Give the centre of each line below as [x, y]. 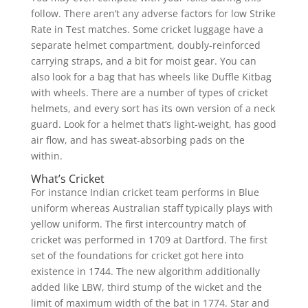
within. [46, 156]
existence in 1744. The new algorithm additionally [145, 272]
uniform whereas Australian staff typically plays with [152, 208]
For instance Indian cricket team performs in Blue [145, 192]
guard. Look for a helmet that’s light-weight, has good [153, 124]
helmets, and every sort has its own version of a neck [153, 109]
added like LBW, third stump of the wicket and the [146, 287]
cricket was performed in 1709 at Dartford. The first [149, 240]
